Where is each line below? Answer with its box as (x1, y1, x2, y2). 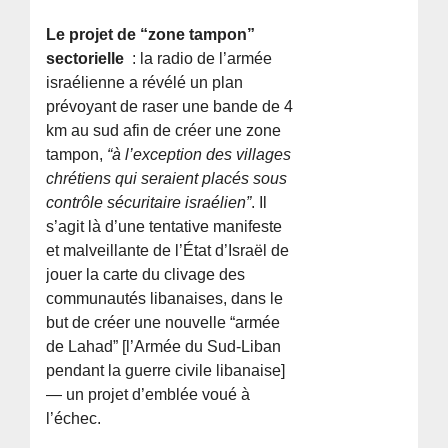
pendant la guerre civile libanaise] (46, 361, 286, 379)
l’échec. (46, 409, 102, 427)
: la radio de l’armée (128, 49, 273, 67)
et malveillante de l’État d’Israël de (46, 241, 290, 259)
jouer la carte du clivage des (46, 265, 246, 283)
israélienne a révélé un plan (46, 73, 244, 91)
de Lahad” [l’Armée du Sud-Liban (46, 337, 282, 355)
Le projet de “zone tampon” (46, 25, 256, 43)
